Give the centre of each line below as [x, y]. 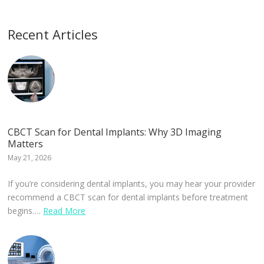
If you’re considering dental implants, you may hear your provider [132, 184]
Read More [65, 211]
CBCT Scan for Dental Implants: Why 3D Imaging [115, 132]
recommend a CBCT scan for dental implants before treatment [128, 197]
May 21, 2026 [30, 158]
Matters [26, 144]
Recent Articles [53, 34]
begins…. [26, 211]
